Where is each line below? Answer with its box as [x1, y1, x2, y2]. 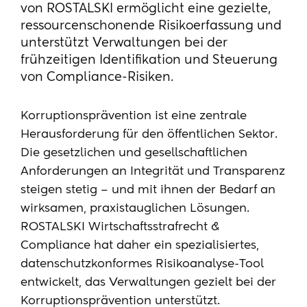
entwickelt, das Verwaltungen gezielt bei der [21, 277, 276, 288]
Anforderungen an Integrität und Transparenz [21, 166, 285, 177]
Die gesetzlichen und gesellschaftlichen [21, 147, 247, 159]
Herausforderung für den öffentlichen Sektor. [21, 129, 278, 140]
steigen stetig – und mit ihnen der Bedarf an [21, 184, 275, 196]
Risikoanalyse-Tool [156, 258, 264, 270]
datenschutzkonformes [21, 258, 156, 270]
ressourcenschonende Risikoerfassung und [21, 20, 282, 32]
